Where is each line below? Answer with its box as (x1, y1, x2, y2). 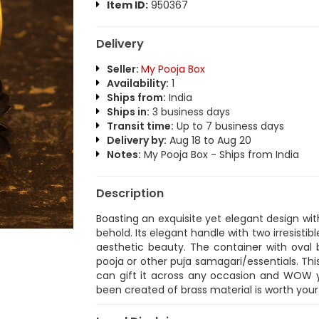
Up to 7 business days (173, 119, 284, 133)
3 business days (149, 105, 230, 119)
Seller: (106, 62, 141, 76)
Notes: (106, 147, 141, 162)
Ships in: (106, 105, 150, 119)
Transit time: (106, 119, 174, 133)
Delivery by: (106, 133, 167, 147)
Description (95, 185, 164, 202)
